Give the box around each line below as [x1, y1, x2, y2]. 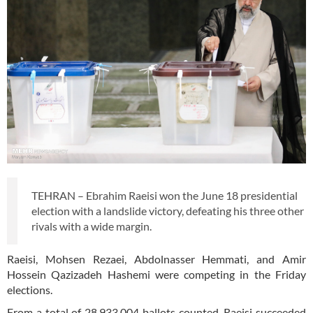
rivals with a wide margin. [31, 219, 152, 233]
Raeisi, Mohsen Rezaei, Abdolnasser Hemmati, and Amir [7, 252, 306, 266]
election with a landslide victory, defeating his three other [31, 204, 304, 218]
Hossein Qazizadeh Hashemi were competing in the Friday [7, 268, 306, 282]
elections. [7, 283, 52, 297]
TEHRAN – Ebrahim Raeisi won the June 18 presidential [31, 189, 298, 203]
